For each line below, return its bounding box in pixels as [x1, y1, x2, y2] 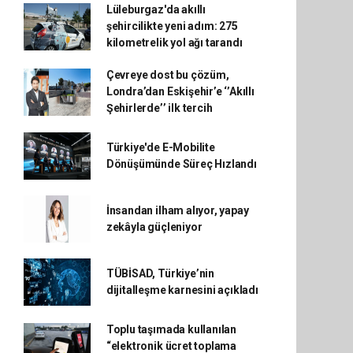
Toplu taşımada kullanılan [106, 323, 237, 336]
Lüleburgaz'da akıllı [106, 3, 206, 16]
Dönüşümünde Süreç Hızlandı [106, 158, 257, 170]
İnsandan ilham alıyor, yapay [106, 204, 249, 217]
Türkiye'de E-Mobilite [106, 141, 215, 154]
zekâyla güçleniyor [106, 221, 203, 233]
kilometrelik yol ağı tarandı [106, 36, 243, 49]
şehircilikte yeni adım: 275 [106, 20, 238, 32]
